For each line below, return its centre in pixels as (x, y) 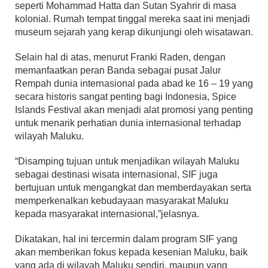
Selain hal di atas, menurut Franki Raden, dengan (120, 57)
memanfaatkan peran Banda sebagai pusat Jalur (118, 71)
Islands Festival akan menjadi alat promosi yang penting (134, 110)
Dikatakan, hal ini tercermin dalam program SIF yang (126, 239)
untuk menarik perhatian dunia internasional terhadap (128, 123)
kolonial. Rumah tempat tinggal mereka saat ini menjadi (133, 19)
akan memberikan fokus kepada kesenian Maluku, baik (131, 252)
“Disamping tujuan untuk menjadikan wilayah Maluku (127, 162)
